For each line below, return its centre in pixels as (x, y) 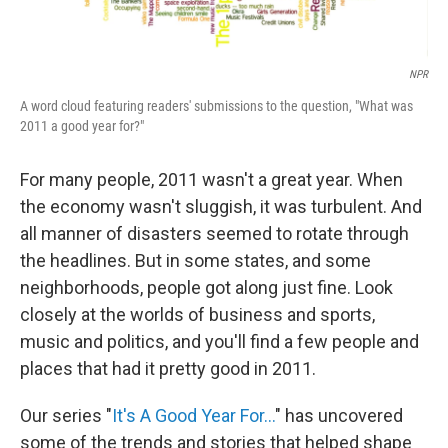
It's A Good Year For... (193, 416)
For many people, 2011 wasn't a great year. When (211, 180)
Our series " (66, 416)
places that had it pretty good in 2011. (168, 369)
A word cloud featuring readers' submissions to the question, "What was (216, 106)
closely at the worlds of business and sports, (197, 315)
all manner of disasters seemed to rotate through (214, 234)
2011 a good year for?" (82, 126)
